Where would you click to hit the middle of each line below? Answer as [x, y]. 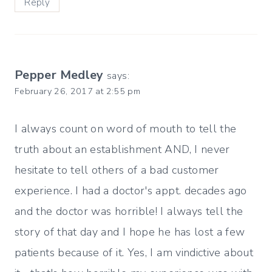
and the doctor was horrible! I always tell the [129, 211]
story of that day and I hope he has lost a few [130, 232]
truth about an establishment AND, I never [122, 149]
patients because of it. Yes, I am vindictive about [134, 253]
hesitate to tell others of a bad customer [117, 170]
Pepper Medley [59, 75]
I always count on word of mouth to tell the [126, 129]
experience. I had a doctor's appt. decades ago [131, 191]
